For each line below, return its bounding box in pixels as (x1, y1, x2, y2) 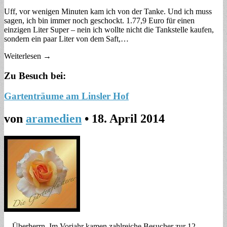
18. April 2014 (92, 112, 165, 126)
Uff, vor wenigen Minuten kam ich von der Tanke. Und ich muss (4, 7, 212, 16)
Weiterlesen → (4, 51, 51, 60)
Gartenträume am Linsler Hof (4, 91, 129, 102)
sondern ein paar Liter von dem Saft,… (4, 34, 129, 43)
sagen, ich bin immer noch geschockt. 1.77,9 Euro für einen (4, 16, 195, 25)
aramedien (26, 112, 82, 126)
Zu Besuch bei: (4, 70, 66, 81)
